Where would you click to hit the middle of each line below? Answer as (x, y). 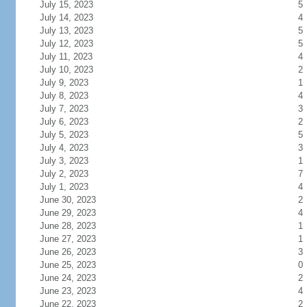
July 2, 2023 (64, 174)
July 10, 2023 (66, 70)
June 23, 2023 (67, 291)
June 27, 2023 (67, 239)
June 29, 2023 (67, 213)
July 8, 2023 (64, 96)
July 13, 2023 (66, 30)
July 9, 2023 (64, 83)
